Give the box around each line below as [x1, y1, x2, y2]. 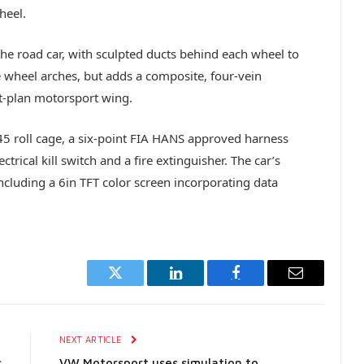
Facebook [234, 277, 292, 292]
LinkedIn [174, 277, 228, 292]
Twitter [114, 277, 157, 292]
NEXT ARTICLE [58, 333, 125, 344]
